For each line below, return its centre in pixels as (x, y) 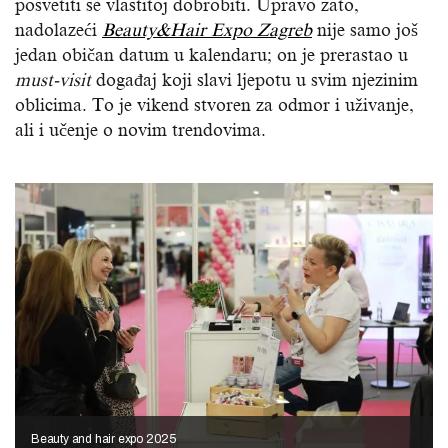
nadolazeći (58, 30)
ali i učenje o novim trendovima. (140, 130)
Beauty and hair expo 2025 (103, 438)
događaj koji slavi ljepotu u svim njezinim (254, 80)
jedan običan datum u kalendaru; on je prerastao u (211, 55)
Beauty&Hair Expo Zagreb (207, 30)
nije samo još (365, 30)
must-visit (53, 80)
